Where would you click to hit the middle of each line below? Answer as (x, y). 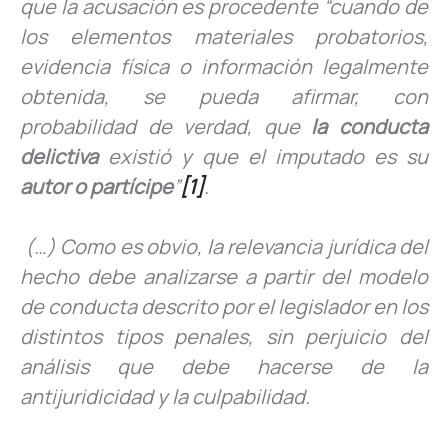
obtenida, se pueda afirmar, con (224, 96)
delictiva (59, 156)
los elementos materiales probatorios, (224, 36)
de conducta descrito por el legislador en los (224, 306)
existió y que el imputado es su (263, 156)
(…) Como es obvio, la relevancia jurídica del (224, 246)
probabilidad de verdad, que (166, 126)
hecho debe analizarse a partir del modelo (224, 276)
